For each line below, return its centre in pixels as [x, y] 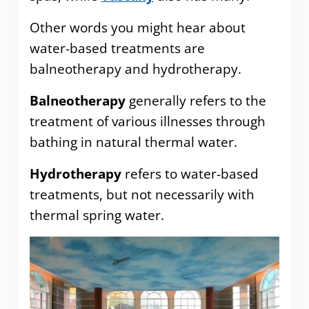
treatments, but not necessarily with [142, 195]
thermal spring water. [97, 216]
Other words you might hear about [137, 28]
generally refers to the [196, 101]
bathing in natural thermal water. [133, 142]
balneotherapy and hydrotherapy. [135, 69]
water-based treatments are [117, 49]
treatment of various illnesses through [147, 122]
